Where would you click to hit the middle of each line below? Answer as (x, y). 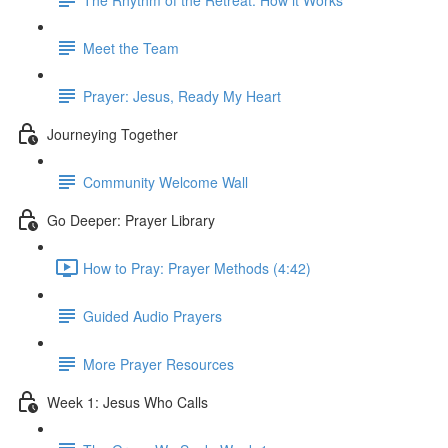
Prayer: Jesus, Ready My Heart (182, 95)
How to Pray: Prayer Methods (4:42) (197, 267)
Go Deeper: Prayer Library (131, 219)
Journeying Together (112, 133)
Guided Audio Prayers (152, 315)
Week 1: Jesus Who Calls (127, 401)
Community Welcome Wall (165, 181)
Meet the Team (131, 47)
